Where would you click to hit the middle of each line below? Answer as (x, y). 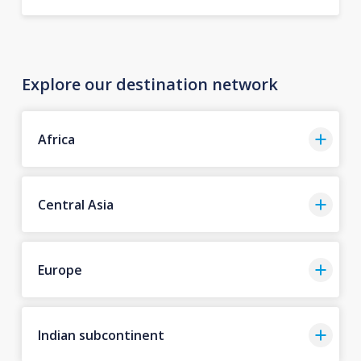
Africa (56, 139)
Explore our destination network (149, 84)
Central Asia (75, 204)
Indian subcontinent (101, 335)
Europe (60, 270)
